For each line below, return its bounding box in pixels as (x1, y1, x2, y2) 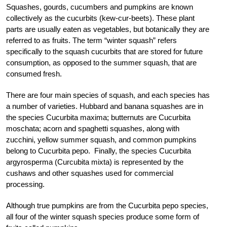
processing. (6, 179, 45, 188)
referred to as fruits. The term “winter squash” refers (6, 35, 177, 45)
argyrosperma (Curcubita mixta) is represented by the (6, 157, 183, 166)
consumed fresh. (6, 69, 62, 78)
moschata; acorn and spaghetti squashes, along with (6, 124, 179, 133)
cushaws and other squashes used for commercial (6, 168, 173, 177)
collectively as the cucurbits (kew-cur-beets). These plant (6, 13, 195, 22)
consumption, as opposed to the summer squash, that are (6, 58, 197, 67)
